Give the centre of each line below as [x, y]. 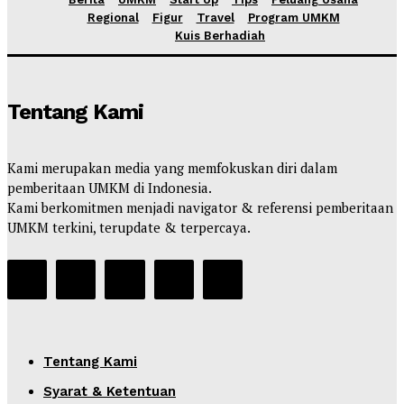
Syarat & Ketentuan [110, 392]
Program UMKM [294, 17]
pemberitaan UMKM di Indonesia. [110, 187]
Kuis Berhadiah [220, 35]
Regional [113, 17]
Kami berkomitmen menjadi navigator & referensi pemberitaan [200, 207]
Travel [215, 17]
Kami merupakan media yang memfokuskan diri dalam [172, 167]
